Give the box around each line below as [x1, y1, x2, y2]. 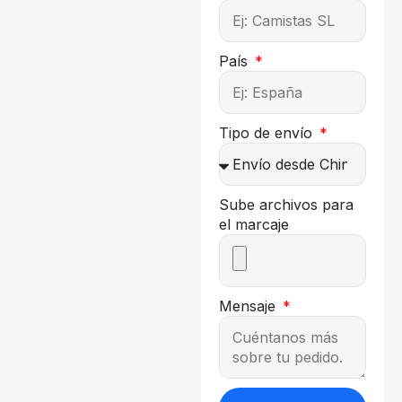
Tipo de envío [219, 123, 317, 142]
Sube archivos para [219, 195, 354, 214]
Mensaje [219, 296, 280, 315]
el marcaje [219, 214, 289, 233]
